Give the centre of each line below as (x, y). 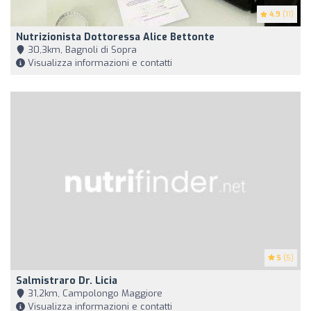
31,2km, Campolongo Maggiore (94, 294)
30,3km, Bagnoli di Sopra (81, 50)
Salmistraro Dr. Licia (67, 281)
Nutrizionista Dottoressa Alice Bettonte (115, 37)
